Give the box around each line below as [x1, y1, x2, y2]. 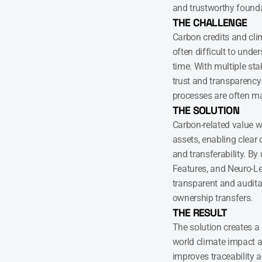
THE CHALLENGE [172, 16, 247, 29]
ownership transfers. [172, 192, 253, 204]
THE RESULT [172, 206, 227, 219]
